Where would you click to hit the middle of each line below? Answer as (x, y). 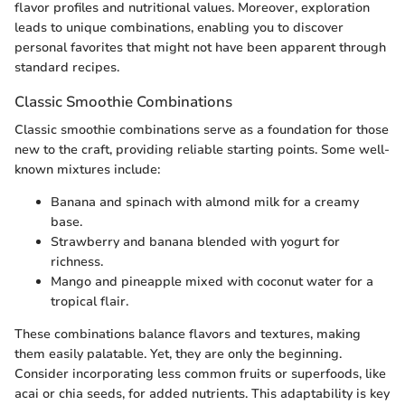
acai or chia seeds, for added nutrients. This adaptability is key (202, 394)
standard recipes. (67, 68)
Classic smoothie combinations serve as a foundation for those (202, 130)
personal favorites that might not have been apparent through (200, 48)
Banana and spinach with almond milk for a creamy (205, 202)
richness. (77, 262)
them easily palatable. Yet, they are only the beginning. (178, 354)
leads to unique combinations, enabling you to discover (179, 28)
